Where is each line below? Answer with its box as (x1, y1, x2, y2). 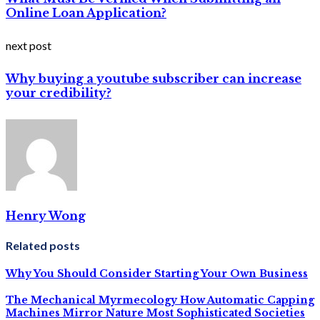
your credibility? (6, 86, 111, 101)
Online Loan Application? (6, 5, 166, 20)
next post (6, 39, 51, 53)
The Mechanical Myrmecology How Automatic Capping (6, 293, 314, 306)
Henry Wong (6, 208, 86, 223)
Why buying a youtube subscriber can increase (6, 71, 301, 86)
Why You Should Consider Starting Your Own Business (6, 267, 308, 281)
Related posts (6, 239, 80, 253)
